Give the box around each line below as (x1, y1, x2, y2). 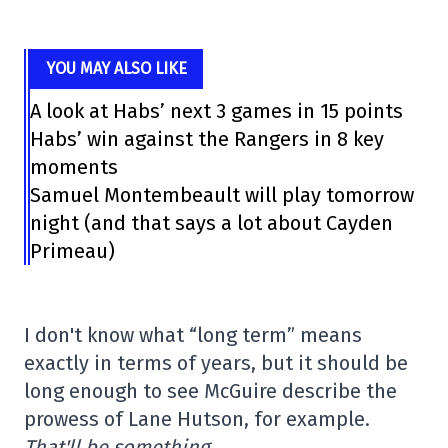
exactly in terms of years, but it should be (24, 351, 408, 376)
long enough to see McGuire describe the (24, 379, 397, 404)
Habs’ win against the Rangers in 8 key (29, 127, 384, 152)
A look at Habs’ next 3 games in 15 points (29, 99, 403, 124)
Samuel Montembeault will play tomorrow (29, 183, 414, 208)
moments (29, 155, 118, 180)
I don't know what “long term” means (24, 323, 362, 348)
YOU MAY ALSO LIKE (45, 59, 187, 79)
